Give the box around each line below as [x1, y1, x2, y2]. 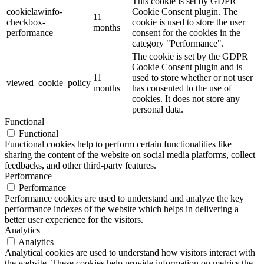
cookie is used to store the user [132, 17, 245, 28]
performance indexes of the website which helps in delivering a [5, 204, 239, 214]
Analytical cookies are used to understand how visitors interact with [5, 247, 255, 258]
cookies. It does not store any [132, 94, 240, 104]
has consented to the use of [132, 83, 232, 94]
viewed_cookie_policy [6, 78, 91, 88]
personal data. [132, 104, 183, 115]
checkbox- [6, 17, 45, 28]
